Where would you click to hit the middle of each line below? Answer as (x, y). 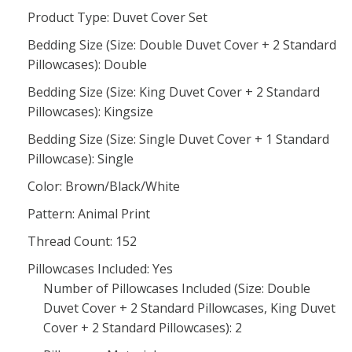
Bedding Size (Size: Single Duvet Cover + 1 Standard (178, 139)
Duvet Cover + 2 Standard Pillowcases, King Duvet (189, 308)
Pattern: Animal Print (89, 214)
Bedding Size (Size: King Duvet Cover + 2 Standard (174, 92)
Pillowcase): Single (81, 159)
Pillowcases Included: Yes (100, 269)
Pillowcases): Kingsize (90, 112)
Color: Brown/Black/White (104, 186)
